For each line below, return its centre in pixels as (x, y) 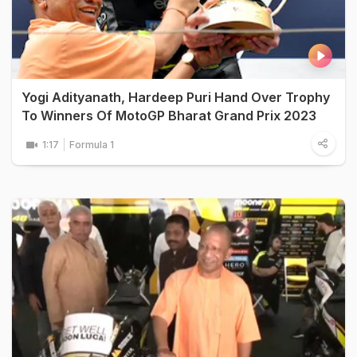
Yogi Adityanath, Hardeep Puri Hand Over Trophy (176, 97)
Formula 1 (92, 145)
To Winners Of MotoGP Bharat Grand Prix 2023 (169, 116)
